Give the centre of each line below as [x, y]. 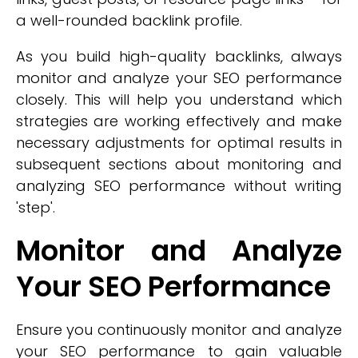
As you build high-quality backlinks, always [179, 56]
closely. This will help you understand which [179, 99]
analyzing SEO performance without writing [179, 186]
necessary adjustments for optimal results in [179, 143]
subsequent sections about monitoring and [179, 164]
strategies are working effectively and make [179, 121]
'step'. [36, 207]
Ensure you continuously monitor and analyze [179, 330]
